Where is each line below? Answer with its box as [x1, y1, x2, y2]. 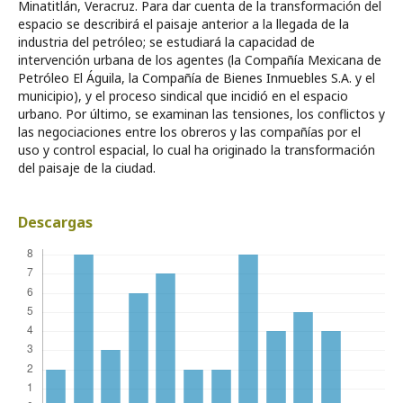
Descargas [18, 211, 93, 232]
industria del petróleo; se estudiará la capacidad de [18, 32, 315, 50]
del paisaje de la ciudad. [18, 158, 156, 176]
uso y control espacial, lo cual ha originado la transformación [18, 140, 375, 158]
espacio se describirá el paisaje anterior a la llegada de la [18, 14, 349, 32]
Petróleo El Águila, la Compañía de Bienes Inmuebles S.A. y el [18, 68, 375, 86]
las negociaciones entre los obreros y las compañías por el [18, 122, 361, 140]
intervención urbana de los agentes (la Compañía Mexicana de [18, 50, 381, 68]
